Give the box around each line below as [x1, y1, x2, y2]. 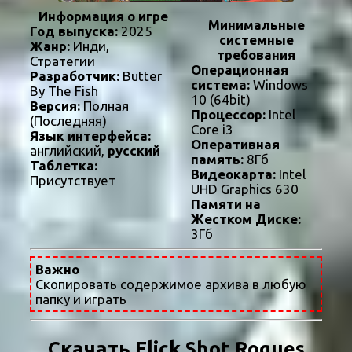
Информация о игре [38, 9, 168, 24]
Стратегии [30, 53, 95, 69]
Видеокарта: [190, 167, 276, 182]
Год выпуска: [30, 24, 118, 39]
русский [108, 143, 160, 159]
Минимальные [207, 17, 305, 33]
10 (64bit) [190, 92, 251, 108]
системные [218, 32, 294, 48]
